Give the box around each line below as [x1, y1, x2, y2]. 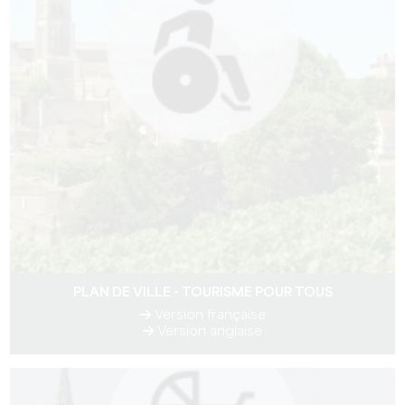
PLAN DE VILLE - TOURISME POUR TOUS [72, 287, 333, 299]
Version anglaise [154, 325, 262, 338]
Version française [150, 309, 266, 322]
